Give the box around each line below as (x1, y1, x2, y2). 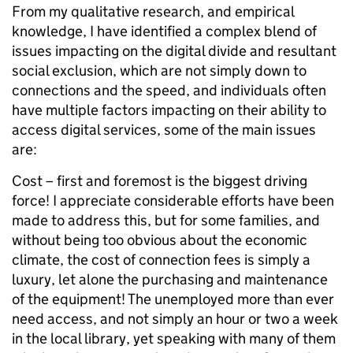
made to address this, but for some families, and (12, 211, 320, 229)
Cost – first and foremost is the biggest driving (12, 172, 307, 190)
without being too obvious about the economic (12, 231, 307, 249)
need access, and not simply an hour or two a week (12, 310, 338, 328)
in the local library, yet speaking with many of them (12, 329, 336, 347)
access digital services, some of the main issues (12, 121, 316, 139)
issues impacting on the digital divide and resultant (12, 42, 336, 60)
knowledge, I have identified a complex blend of (12, 22, 317, 40)
